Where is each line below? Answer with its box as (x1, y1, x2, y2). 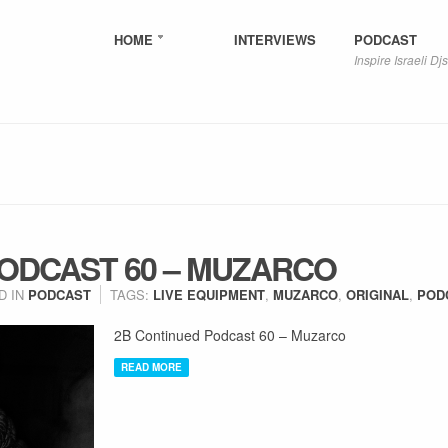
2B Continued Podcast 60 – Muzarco (114, 325, 346, 345)
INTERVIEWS (234, 30, 316, 49)
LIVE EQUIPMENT (153, 285, 265, 304)
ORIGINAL (346, 285, 409, 304)
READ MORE (121, 360, 182, 374)
